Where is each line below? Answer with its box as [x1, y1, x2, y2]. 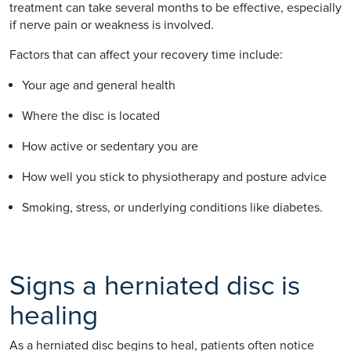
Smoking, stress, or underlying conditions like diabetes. [22, 199, 323, 215]
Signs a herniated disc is [9, 269, 300, 302]
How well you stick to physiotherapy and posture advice [22, 168, 333, 185]
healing [9, 299, 98, 332]
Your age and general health [22, 77, 182, 93]
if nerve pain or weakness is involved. [9, 16, 214, 33]
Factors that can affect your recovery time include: [9, 46, 283, 63]
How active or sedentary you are [22, 138, 204, 154]
